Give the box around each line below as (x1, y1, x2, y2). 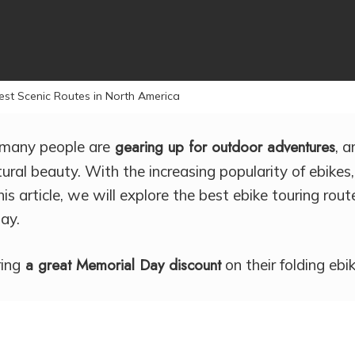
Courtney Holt (46, 82, 141, 102)
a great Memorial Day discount (21, 254, 222, 277)
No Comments (242, 82, 339, 102)
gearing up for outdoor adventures (110, 136, 336, 158)
